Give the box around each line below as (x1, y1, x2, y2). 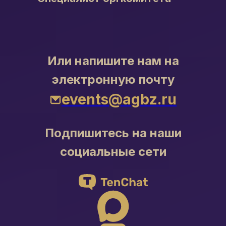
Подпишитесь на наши (44, 126, 182, 140)
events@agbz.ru (62, 91, 177, 108)
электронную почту (51, 72, 175, 87)
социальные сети (60, 144, 166, 159)
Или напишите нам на (47, 53, 179, 68)
